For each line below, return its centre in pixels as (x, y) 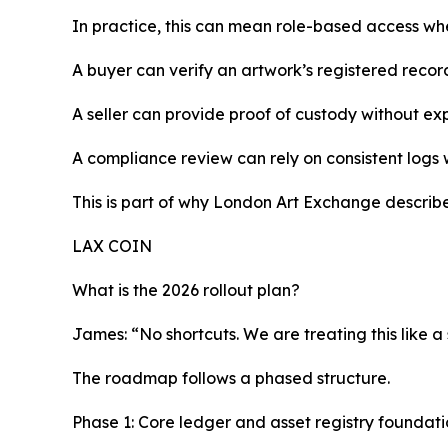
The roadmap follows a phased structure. (231, 378)
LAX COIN (112, 246)
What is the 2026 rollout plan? (186, 290)
